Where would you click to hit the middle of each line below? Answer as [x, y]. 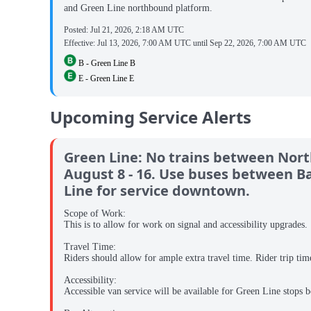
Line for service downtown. [157, 191]
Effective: [81, 43]
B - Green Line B [106, 63]
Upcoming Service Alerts [151, 117]
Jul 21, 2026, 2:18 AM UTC [137, 30]
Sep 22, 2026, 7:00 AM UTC [258, 43]
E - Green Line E [105, 78]
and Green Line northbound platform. [138, 8]
